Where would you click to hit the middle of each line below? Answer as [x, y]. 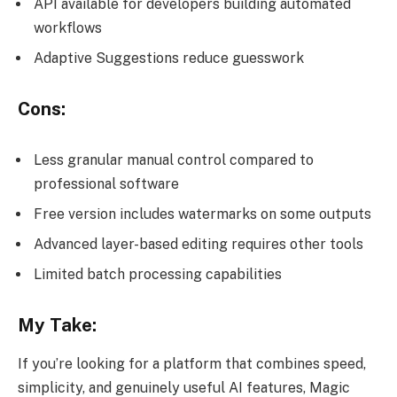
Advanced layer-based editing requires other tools [198, 244]
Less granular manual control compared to [174, 160]
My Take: [57, 325]
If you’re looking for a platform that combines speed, [192, 363]
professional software [106, 183]
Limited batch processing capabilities [158, 274]
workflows [68, 28]
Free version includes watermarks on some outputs [202, 214]
